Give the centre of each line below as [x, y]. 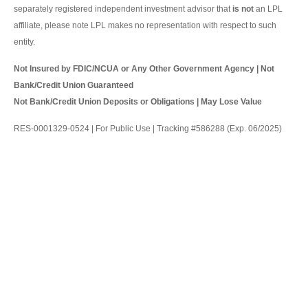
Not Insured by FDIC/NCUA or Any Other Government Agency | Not [144, 69]
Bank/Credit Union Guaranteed [74, 86]
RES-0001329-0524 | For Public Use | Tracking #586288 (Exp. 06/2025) [148, 129]
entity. [24, 42]
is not [243, 9]
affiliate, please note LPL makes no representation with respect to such [145, 26]
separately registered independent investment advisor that [123, 9]
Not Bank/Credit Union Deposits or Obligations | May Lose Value [138, 102]
